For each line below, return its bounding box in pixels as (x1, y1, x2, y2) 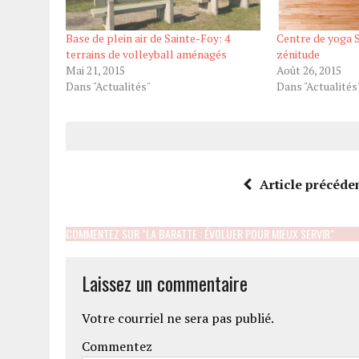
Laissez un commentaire (82, 268, 248, 298)
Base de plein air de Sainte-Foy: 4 (66, 30, 230, 46)
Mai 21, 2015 (66, 63, 125, 79)
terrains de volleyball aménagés (66, 46, 227, 63)
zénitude (276, 46, 320, 63)
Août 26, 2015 (276, 63, 341, 79)
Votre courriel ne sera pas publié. (82, 309, 274, 328)
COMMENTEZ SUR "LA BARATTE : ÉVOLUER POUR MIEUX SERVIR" (66, 225, 334, 243)
